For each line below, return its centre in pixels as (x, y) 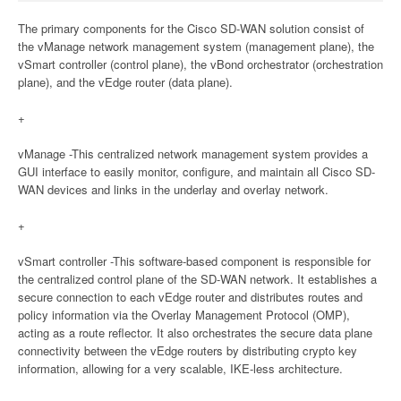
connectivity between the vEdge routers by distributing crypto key (188, 351)
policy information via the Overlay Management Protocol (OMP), (184, 315)
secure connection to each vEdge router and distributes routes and (190, 297)
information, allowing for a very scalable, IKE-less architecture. (180, 369)
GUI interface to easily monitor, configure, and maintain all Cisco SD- (196, 172)
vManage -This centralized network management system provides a (193, 154)
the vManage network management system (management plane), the (196, 47)
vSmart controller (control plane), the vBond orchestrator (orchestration (200, 64)
